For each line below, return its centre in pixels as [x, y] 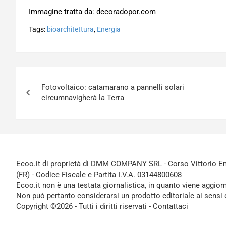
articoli [41, 97]
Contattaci [171, 206]
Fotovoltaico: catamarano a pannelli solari [113, 87]
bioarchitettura [70, 29]
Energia [109, 29]
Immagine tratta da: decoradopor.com [92, 12]
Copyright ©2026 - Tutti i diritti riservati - [84, 206]
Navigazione [60, 77]
